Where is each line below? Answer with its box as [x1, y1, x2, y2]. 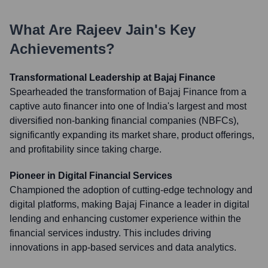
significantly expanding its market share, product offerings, [10, 130, 254, 140]
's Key [154, 22, 196, 38]
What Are [10, 22, 76, 38]
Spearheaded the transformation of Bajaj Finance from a [10, 87, 246, 97]
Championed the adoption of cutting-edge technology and [10, 185, 252, 195]
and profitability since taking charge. [10, 144, 162, 154]
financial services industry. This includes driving [10, 228, 211, 238]
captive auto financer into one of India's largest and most [10, 101, 246, 111]
